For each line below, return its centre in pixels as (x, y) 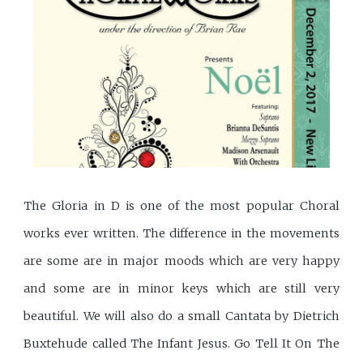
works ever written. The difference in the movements (181, 233)
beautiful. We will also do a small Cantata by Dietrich (181, 316)
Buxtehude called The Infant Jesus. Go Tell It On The (181, 343)
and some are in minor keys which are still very (181, 288)
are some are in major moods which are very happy (181, 261)
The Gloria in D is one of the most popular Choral (181, 205)
